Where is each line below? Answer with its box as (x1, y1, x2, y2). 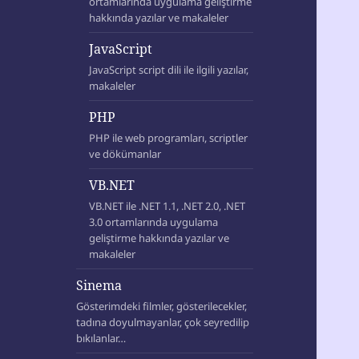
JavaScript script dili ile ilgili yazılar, (89, 63, 249, 78)
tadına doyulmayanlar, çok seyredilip (76, 315, 250, 330)
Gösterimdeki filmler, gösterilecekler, (76, 299, 248, 314)
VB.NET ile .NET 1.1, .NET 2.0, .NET (89, 199, 246, 214)
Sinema (76, 276, 123, 295)
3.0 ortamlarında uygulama (89, 215, 219, 230)
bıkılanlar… (76, 331, 127, 346)
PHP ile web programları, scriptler (89, 131, 248, 146)
